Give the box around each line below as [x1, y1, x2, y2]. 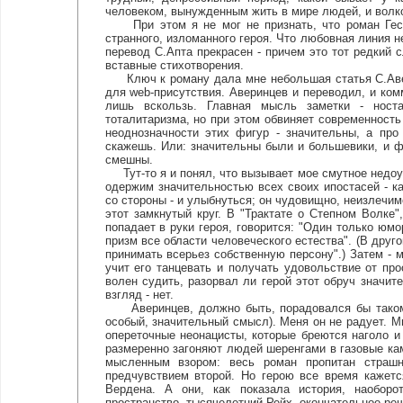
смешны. [104, 153, 153, 166]
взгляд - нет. [104, 288, 174, 301]
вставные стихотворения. [104, 58, 244, 72]
